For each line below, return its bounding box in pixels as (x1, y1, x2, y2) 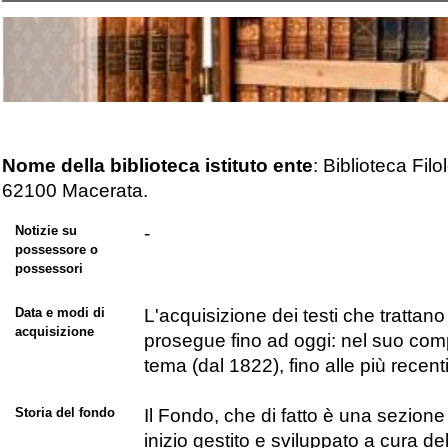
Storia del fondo (14, 405, 115, 421)
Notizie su (14, 223, 77, 239)
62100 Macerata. (2, 179, 149, 201)
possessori (14, 261, 83, 277)
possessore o (14, 242, 98, 258)
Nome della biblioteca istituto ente (2, 154, 314, 176)
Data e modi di (14, 305, 105, 321)
